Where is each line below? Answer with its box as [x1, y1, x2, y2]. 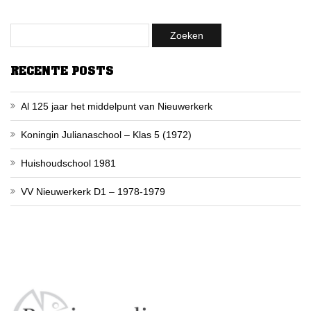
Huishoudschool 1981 [21, 157, 116, 169]
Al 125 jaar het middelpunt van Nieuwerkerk [21, 100, 212, 112]
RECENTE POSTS [10, 65, 114, 76]
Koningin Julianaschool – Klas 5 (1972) [21, 128, 192, 140]
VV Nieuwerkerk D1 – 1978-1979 [21, 185, 165, 197]
